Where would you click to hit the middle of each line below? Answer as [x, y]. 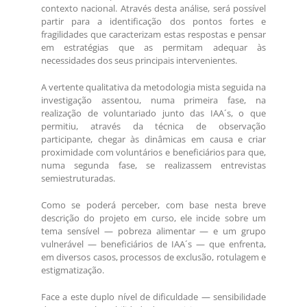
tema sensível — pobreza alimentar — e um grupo [153, 231]
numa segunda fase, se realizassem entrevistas [153, 165]
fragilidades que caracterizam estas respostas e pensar [153, 35]
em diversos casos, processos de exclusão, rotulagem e [153, 257]
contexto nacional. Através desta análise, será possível [153, 9]
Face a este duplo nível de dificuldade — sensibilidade [153, 297]
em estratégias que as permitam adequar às [153, 48]
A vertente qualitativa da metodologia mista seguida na [153, 87]
